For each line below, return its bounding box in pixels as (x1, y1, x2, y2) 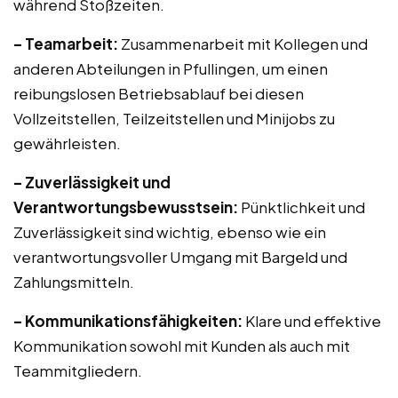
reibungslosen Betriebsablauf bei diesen (13, 84, 304, 103)
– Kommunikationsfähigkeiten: (13, 311, 243, 330)
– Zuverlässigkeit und (13, 172, 171, 192)
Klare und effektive (243, 311, 381, 330)
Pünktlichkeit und (238, 197, 365, 217)
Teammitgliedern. (13, 361, 142, 380)
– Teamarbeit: (13, 34, 118, 53)
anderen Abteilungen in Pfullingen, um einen (13, 59, 328, 78)
